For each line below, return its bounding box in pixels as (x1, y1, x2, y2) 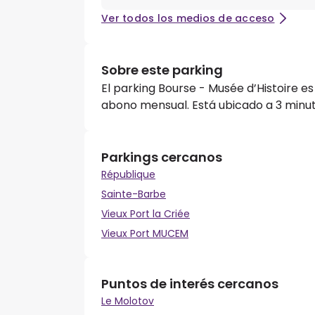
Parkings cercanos (101, 148, 222, 167)
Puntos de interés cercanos (101, 275, 278, 293)
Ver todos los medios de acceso (101, 11, 275, 26)
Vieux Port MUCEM (101, 226, 188, 241)
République (101, 167, 155, 182)
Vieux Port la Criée (101, 207, 190, 221)
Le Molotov (101, 294, 154, 309)
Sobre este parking (101, 61, 223, 79)
